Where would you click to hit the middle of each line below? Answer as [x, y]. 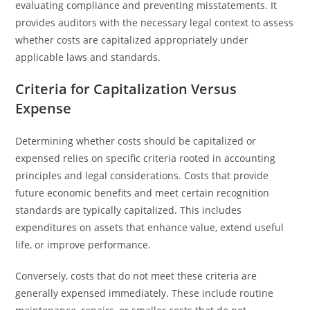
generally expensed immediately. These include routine [145, 293]
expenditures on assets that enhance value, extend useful [150, 227]
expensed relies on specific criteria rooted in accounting [146, 158]
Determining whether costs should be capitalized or [136, 141]
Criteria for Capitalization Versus [126, 89]
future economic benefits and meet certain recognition [143, 193]
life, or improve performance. [83, 245]
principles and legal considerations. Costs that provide [142, 175]
